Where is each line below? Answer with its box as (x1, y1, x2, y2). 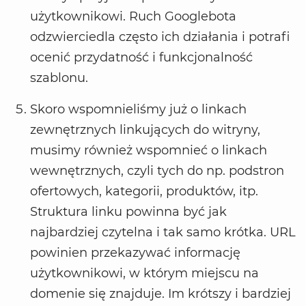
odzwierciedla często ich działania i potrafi (30, 29, 290, 45)
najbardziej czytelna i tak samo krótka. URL (30, 225, 296, 240)
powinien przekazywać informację (30, 245, 240, 261)
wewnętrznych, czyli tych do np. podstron (30, 163, 284, 179)
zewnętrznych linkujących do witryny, (30, 122, 260, 138)
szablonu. (30, 70, 92, 86)
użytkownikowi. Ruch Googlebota (30, 9, 236, 25)
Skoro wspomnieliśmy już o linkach (30, 102, 247, 117)
